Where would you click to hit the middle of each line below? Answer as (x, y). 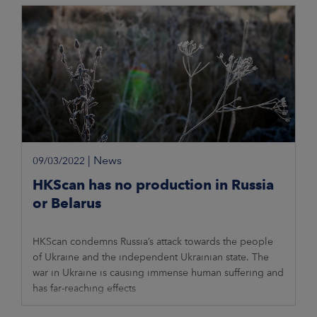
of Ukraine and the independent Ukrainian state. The (151, 257)
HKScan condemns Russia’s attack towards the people (153, 242)
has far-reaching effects (84, 288)
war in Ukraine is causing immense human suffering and (158, 273)
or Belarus (67, 203)
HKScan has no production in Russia (153, 185)
